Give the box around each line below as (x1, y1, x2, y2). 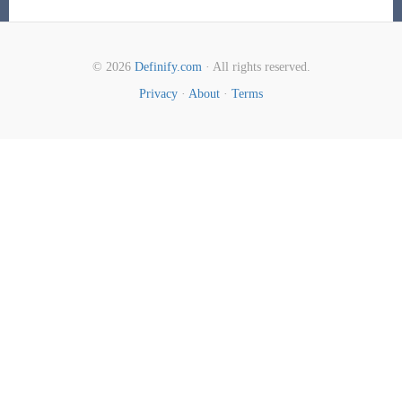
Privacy (139, 87, 178, 100)
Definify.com (134, 60, 202, 74)
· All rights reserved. (201, 60, 310, 74)
